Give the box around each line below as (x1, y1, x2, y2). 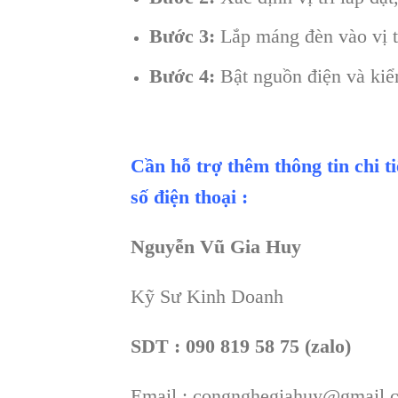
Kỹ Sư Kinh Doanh (131, 285, 283, 308)
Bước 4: (148, 64, 215, 87)
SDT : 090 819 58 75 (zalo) (131, 334, 351, 357)
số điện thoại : (131, 186, 248, 209)
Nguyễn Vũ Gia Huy (131, 235, 301, 259)
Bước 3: (148, 25, 220, 48)
